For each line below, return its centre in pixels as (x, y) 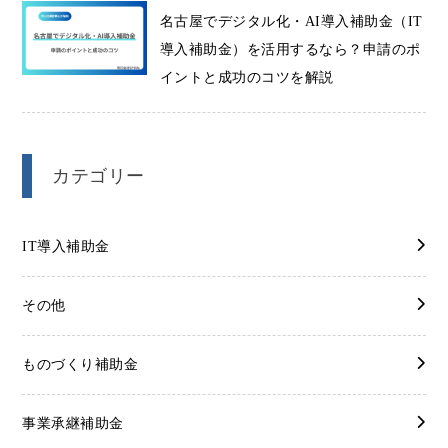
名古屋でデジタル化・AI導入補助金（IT (291, 22)
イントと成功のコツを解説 (246, 78)
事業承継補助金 (73, 423)
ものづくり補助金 (80, 364)
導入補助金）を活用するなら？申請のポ (290, 50)
